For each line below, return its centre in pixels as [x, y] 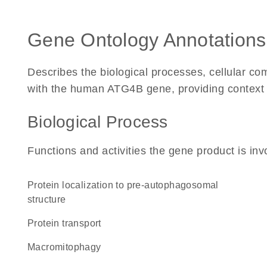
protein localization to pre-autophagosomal [31, 185]
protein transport [68, 223]
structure [47, 199]
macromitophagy [68, 247]
